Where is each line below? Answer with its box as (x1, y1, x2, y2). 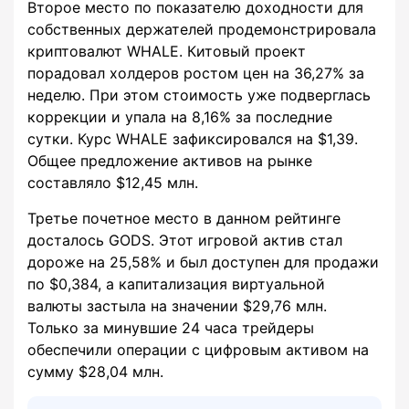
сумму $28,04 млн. (27, 362, 163, 382)
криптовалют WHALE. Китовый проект (27, 42, 306, 61)
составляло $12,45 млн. (27, 173, 198, 193)
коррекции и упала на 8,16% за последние (27, 108, 332, 127)
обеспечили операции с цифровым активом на (27, 341, 369, 360)
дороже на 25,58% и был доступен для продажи (27, 253, 379, 272)
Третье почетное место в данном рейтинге (27, 209, 341, 228)
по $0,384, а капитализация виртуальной (27, 275, 325, 294)
